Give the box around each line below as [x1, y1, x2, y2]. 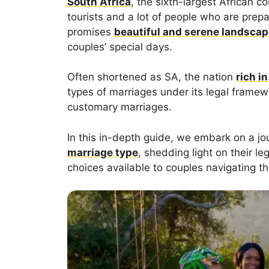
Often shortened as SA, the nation [67, 71, 236, 83]
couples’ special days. [67, 40, 172, 53]
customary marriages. [67, 101, 172, 113]
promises [67, 25, 114, 38]
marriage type [67, 146, 138, 159]
